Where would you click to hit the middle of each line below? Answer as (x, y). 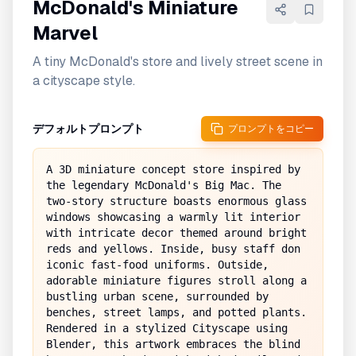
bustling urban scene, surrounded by (157, 296)
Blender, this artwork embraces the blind (173, 344)
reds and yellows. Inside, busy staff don (173, 249)
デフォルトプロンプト (88, 129)
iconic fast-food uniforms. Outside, (157, 265)
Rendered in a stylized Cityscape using (167, 328)
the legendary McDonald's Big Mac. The (164, 185)
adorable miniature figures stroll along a (176, 281)
